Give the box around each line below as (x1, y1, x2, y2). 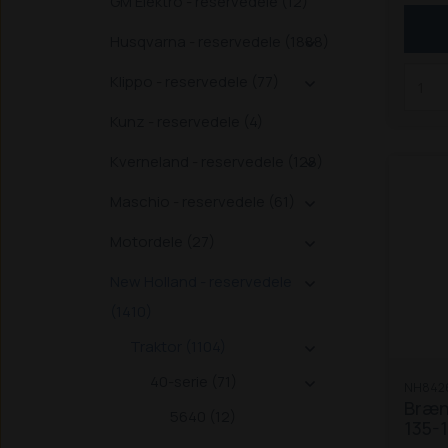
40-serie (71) (150, 371, 237, 392)
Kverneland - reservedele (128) (110, 151, 323, 172)
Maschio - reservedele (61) (110, 191, 295, 212)
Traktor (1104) (130, 336, 226, 357)
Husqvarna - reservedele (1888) (110, 31, 329, 52)
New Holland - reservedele (110, 271, 292, 292)
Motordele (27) (110, 231, 215, 252)
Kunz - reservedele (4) (110, 111, 263, 132)
